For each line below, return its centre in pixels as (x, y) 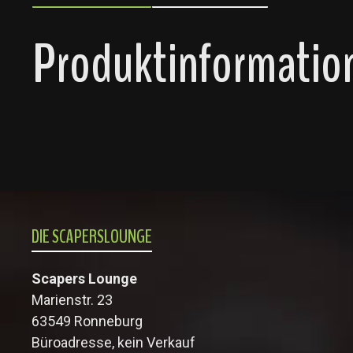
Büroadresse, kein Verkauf (113, 342)
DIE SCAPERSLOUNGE (92, 236)
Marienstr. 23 (72, 300)
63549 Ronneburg (87, 321)
